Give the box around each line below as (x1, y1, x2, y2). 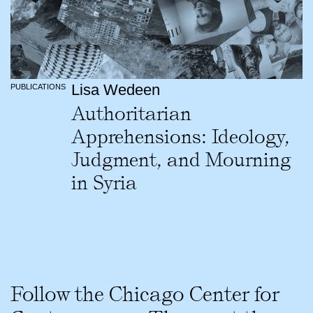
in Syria (71, 170, 137, 194)
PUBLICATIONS (10, 82, 66, 92)
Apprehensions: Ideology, (71, 124, 290, 148)
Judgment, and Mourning (71, 147, 291, 171)
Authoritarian (71, 101, 191, 125)
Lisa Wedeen (71, 81, 160, 99)
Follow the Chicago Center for (10, 282, 279, 307)
